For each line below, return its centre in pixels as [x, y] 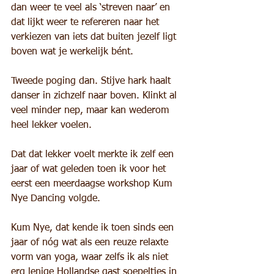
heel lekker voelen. [51, 125]
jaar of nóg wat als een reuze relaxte [91, 243]
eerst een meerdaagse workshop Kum [93, 184]
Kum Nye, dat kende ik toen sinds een [94, 228]
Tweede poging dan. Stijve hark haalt [92, 81]
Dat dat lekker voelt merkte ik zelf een [94, 155]
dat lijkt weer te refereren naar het [87, 23]
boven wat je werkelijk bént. [72, 52]
